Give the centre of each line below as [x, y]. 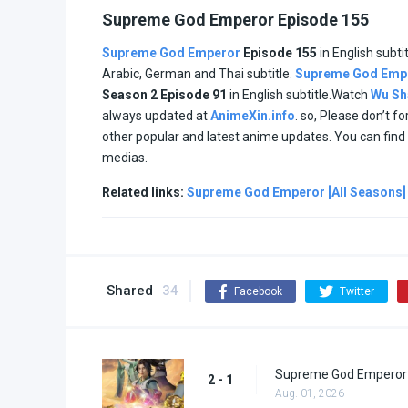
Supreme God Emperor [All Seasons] [296, 192]
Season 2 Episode [157, 94]
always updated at [156, 115]
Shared [130, 290]
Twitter [357, 291]
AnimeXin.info [253, 115]
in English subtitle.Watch [300, 94]
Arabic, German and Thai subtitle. [199, 73]
